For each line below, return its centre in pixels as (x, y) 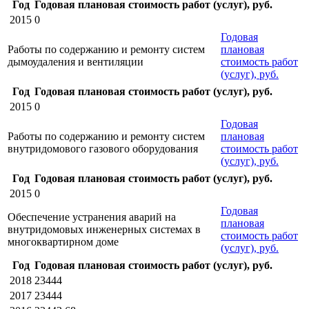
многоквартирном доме (63, 241)
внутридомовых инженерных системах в (104, 229)
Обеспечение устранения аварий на (92, 217)
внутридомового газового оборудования (103, 148)
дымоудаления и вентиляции (76, 61)
